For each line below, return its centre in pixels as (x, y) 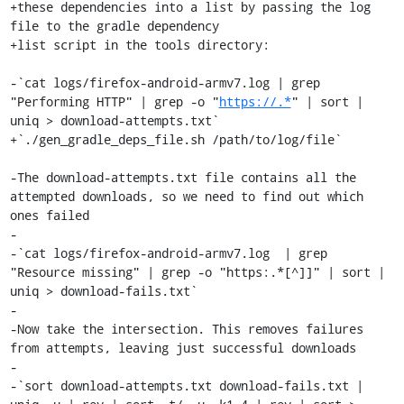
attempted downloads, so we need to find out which (186, 196)
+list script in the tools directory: (139, 45)
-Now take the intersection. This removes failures (186, 329)
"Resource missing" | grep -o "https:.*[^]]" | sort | (197, 272)
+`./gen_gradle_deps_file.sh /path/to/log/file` (175, 139)
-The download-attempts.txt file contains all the (183, 177)
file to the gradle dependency (114, 26)
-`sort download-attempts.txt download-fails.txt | (186, 386)
